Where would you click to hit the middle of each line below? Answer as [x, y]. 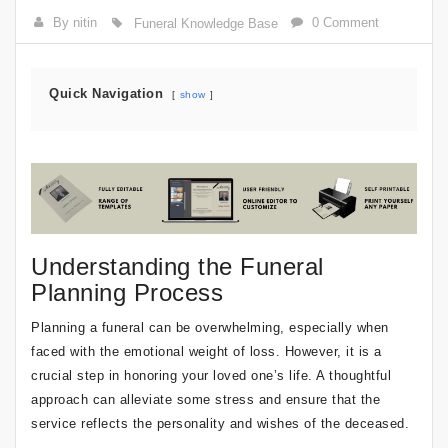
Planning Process [127, 292]
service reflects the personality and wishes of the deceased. [220, 423]
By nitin [75, 22]
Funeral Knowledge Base [205, 23]
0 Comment [346, 22]
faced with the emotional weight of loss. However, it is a [206, 351]
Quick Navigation [106, 93]
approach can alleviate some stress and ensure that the [205, 399]
